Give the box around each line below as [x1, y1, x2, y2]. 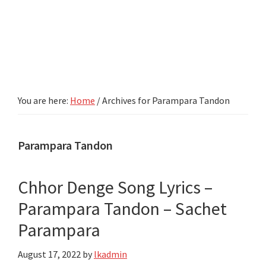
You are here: [18, 94, 70, 106]
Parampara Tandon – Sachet [18, 197, 227, 220]
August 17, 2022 [18, 248, 81, 260]
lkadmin [94, 248, 127, 260]
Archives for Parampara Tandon [100, 94, 230, 106]
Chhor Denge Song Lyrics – [18, 175, 213, 198]
